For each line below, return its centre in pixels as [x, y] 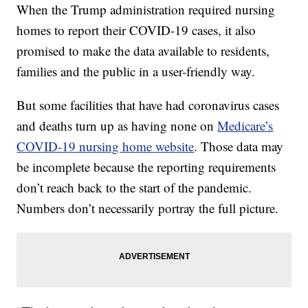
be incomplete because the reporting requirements [146, 167]
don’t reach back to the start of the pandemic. [134, 188]
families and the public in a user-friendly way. [136, 71]
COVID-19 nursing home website [106, 146]
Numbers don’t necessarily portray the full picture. [148, 208]
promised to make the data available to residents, [143, 51]
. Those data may [239, 146]
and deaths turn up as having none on [117, 126]
